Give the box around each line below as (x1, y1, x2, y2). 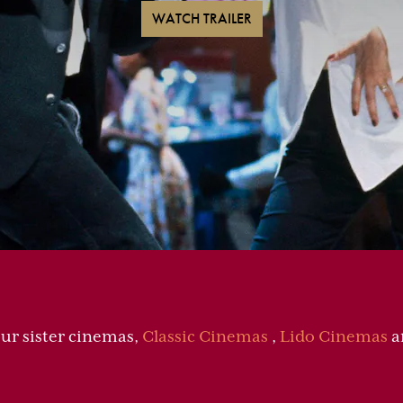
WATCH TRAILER (151, 9, 252, 28)
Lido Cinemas (280, 327, 388, 345)
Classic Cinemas (142, 327, 268, 345)
